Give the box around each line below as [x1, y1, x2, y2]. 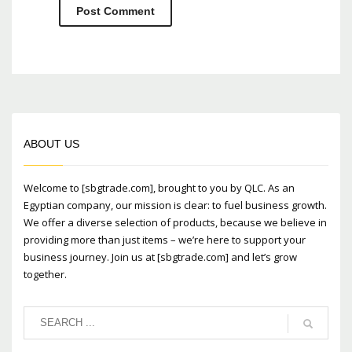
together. [24, 266, 67, 281]
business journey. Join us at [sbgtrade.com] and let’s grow [24, 249, 297, 264]
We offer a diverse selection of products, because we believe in [24, 214, 327, 229]
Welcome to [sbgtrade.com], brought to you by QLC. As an [24, 180, 295, 195]
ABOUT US [24, 137, 79, 150]
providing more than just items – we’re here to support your [24, 232, 306, 247]
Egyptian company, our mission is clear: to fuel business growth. [24, 197, 327, 212]
